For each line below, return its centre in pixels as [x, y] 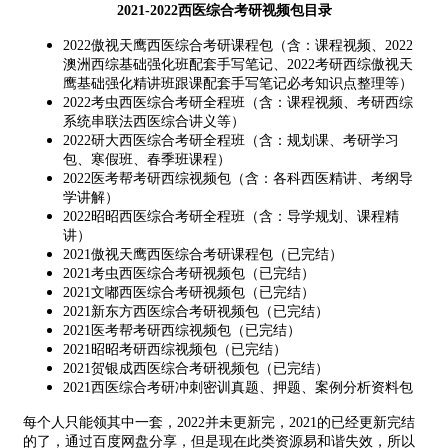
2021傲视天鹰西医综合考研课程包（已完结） [203, 254]
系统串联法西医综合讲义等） [154, 121]
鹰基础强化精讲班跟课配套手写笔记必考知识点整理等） [238, 83]
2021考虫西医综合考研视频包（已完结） [189, 273]
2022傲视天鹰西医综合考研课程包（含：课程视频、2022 [238, 45]
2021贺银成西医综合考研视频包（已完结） [196, 368]
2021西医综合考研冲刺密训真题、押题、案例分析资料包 [238, 387]
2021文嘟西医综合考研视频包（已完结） [189, 292]
